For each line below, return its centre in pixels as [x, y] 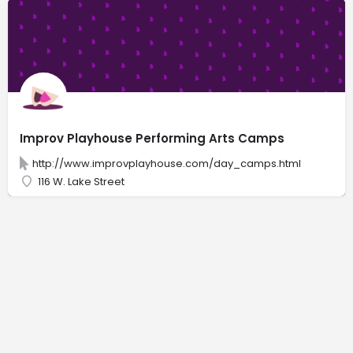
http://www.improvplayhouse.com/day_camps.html [167, 163]
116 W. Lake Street [81, 181]
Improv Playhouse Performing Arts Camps [152, 138]
